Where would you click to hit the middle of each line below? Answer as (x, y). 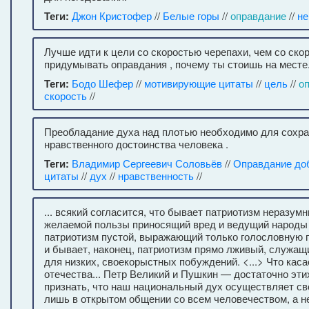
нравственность (156, 176)
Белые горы (191, 16)
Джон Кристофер (112, 16)
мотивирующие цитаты (199, 83)
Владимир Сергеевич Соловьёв (147, 163)
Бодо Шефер (102, 83)
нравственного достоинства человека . (136, 144)
